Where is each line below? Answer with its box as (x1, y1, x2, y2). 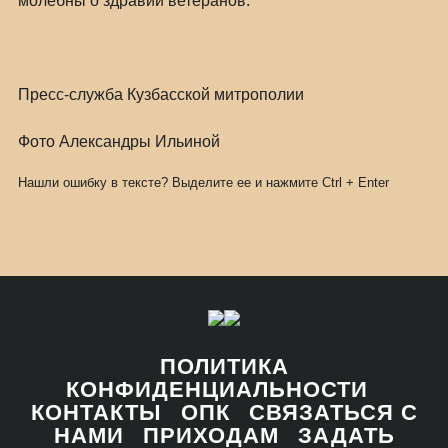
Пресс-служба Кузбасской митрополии (17, 86, 304, 103)
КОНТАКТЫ (30, 400, 162, 425)
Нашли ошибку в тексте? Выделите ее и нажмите (17, 175, 322, 190)
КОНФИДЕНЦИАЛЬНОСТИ (65, 377, 368, 402)
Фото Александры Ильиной (17, 133, 220, 150)
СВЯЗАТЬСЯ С (248, 400, 418, 425)
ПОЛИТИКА (159, 354, 289, 379)
